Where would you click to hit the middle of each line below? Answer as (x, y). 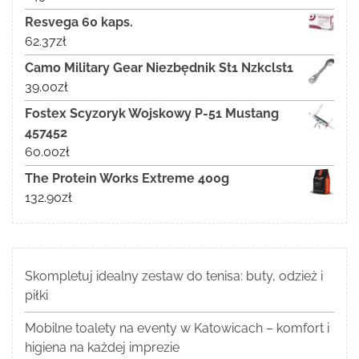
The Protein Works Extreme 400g (127, 178)
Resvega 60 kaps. (79, 22)
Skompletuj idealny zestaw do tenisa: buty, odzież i (174, 276)
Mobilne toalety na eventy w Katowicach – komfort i (177, 328)
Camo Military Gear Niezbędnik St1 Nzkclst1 (159, 67)
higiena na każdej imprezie (102, 347)
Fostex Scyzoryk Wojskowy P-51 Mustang (152, 113)
